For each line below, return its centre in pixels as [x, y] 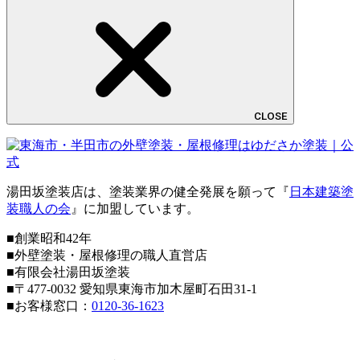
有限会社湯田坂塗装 [72, 272]
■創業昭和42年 [49, 238]
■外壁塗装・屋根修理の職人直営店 [107, 255]
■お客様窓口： [49, 305]
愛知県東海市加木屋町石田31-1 [168, 288]
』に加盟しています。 [135, 208]
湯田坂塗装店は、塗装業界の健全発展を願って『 [148, 191]
